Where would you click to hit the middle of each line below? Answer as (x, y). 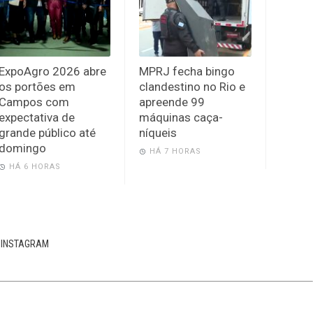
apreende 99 (172, 102)
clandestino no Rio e (192, 86)
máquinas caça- (181, 117)
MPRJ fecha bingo (187, 71)
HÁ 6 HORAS (35, 166)
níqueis (158, 132)
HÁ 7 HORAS (176, 151)
